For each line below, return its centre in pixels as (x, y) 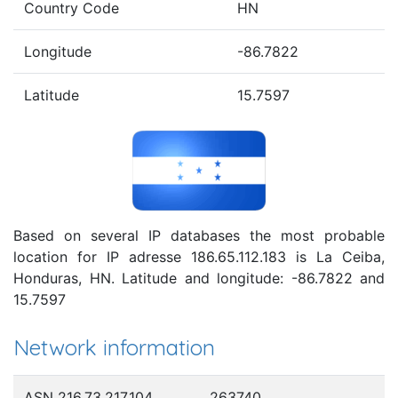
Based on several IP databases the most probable (199, 235)
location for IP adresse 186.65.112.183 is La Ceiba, (199, 256)
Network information (114, 347)
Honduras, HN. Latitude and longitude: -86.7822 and (199, 278)
